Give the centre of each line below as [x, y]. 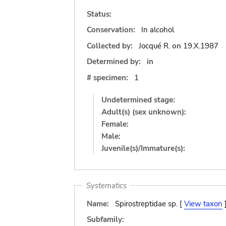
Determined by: [114, 62]
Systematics [106, 185]
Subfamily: [105, 219]
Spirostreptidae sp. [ [149, 204]
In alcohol [157, 30]
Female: [115, 124]
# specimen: [107, 77]
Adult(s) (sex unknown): [144, 112]
